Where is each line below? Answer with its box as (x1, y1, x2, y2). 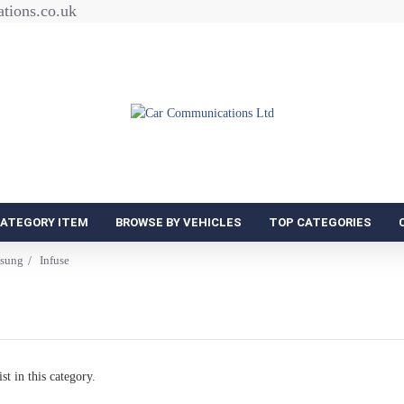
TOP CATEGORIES (269, 216, 372, 229)
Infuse (40, 253, 69, 267)
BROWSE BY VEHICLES (115, 216, 242, 229)
